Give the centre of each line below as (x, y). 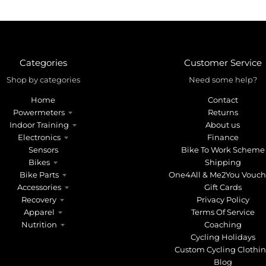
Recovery (39, 199)
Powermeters (39, 112)
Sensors (43, 149)
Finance (223, 137)
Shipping (223, 162)
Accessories (39, 187)
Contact (223, 99)
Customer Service (223, 62)
